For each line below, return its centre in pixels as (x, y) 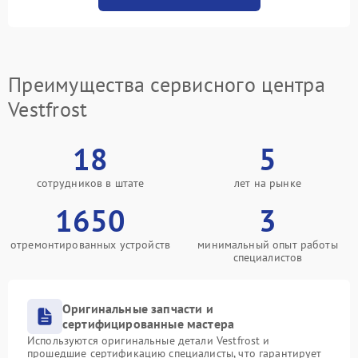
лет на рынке (268, 183)
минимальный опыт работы (268, 245)
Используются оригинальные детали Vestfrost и (149, 340)
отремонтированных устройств (90, 245)
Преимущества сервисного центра (167, 84)
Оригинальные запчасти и (138, 308)
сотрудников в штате (90, 183)
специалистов (268, 257)
